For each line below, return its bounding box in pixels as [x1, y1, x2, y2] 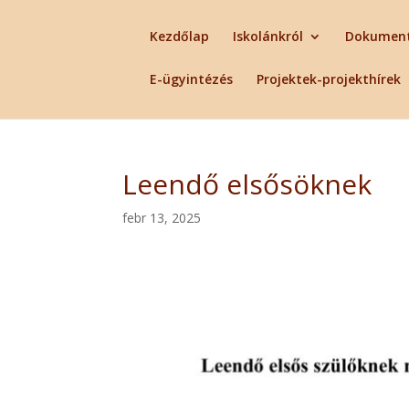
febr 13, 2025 [122, 209, 202, 226]
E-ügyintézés [150, 70, 234, 88]
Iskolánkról [233, 27, 304, 45]
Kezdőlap [150, 27, 210, 45]
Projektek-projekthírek [257, 70, 402, 88]
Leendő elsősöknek [122, 165, 372, 203]
